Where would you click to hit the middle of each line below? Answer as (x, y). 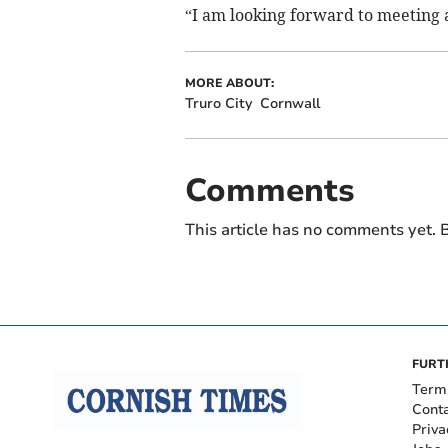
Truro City (218, 103)
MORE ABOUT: (229, 82)
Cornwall (289, 103)
